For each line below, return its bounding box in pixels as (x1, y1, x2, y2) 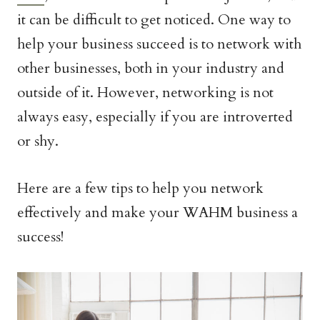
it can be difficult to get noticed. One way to (17, 10, 291, 29)
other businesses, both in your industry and (17, 59, 284, 78)
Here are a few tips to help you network (17, 179, 264, 198)
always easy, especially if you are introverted (17, 107, 293, 126)
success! (17, 227, 64, 246)
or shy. (17, 131, 59, 151)
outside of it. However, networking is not (17, 83, 274, 102)
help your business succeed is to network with (17, 34, 301, 54)
